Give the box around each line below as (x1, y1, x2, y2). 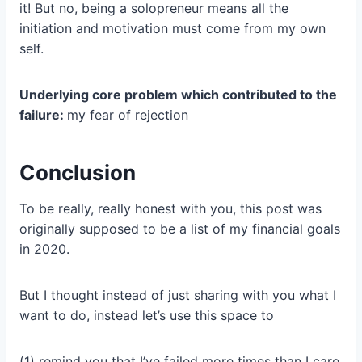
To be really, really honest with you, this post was (19, 200, 322, 217)
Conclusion (19, 160, 136, 186)
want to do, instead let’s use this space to (19, 307, 274, 324)
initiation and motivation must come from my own (19, 20, 326, 37)
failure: (19, 107, 67, 124)
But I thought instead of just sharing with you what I (19, 287, 336, 304)
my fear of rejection (67, 107, 188, 124)
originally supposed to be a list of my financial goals (19, 221, 340, 238)
